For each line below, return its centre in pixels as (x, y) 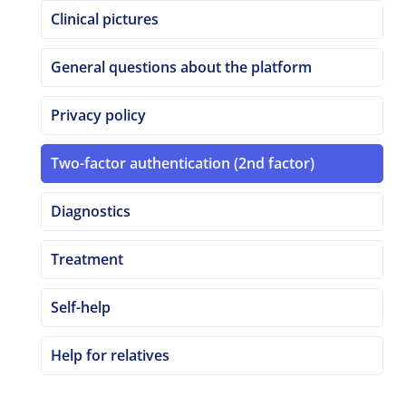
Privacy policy (99, 115)
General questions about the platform (182, 67)
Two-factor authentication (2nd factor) (183, 163)
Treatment (87, 259)
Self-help (81, 307)
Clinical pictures (105, 19)
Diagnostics (91, 211)
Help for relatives (111, 355)
